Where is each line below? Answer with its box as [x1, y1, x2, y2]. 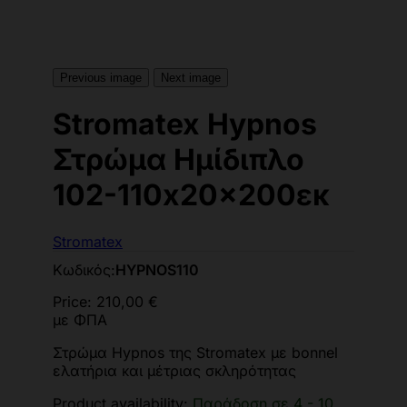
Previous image [60, 71, 142, 84]
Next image [161, 71, 221, 84]
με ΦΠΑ [53, 310, 107, 329]
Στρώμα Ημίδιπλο [53, 142, 304, 178]
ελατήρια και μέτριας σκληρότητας [53, 361, 296, 380]
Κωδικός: [53, 260, 115, 279]
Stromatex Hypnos [53, 106, 317, 143]
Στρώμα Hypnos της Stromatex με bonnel [53, 342, 338, 362]
